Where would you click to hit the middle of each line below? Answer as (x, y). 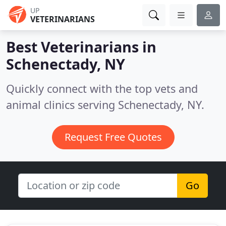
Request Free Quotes (113, 137)
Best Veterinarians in (81, 47)
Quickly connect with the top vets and (102, 89)
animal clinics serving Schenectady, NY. (105, 105)
